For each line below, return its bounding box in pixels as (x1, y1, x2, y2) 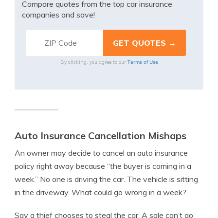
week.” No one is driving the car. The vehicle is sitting (15, 174, 198, 184)
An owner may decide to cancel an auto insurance (15, 148, 188, 158)
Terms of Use (127, 58, 158, 66)
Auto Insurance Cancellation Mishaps (15, 129, 186, 142)
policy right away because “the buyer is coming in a (15, 161, 191, 171)
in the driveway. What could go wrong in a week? (15, 187, 186, 198)
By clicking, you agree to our (60, 59, 127, 66)
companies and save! (22, 10, 95, 20)
